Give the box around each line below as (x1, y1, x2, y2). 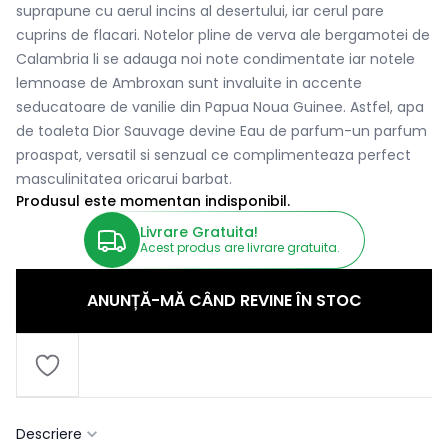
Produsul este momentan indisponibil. (16, 191, 290, 212)
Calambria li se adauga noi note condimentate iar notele (16, 49, 415, 70)
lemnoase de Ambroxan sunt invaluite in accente (16, 73, 362, 94)
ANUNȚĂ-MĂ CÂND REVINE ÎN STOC (86, 289, 362, 313)
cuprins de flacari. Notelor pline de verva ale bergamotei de (16, 25, 430, 46)
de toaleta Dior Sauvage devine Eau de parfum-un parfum (16, 121, 427, 142)
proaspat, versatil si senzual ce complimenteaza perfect (16, 145, 411, 166)
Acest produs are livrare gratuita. (140, 239, 340, 257)
